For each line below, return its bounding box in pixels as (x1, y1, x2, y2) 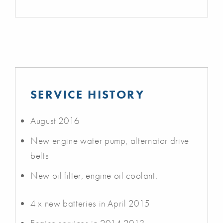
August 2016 (30, 114, 80, 127)
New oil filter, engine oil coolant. (30, 169, 158, 182)
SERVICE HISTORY (30, 86, 144, 102)
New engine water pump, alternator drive (30, 134, 189, 147)
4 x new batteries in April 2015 (30, 197, 150, 210)
